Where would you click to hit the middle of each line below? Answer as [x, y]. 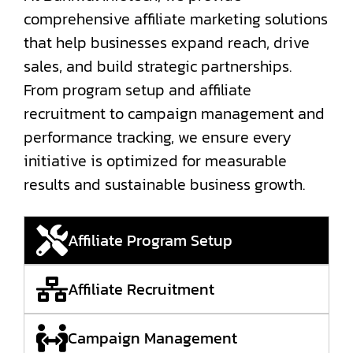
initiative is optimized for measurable [155, 161]
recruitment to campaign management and [174, 113]
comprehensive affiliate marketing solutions [176, 19]
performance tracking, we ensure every [158, 137]
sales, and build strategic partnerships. [158, 66]
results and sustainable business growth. [164, 184]
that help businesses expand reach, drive [167, 43]
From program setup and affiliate [137, 90]
